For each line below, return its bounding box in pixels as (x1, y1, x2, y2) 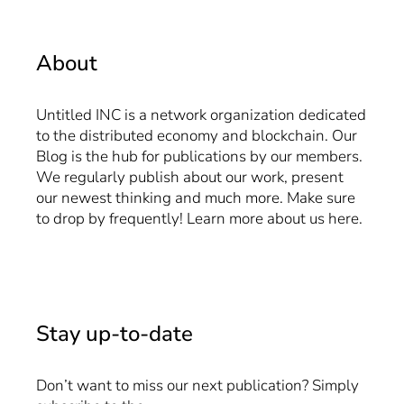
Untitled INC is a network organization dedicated (36, 105, 366, 126)
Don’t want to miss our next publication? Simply (36, 375, 359, 397)
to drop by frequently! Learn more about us (36, 208, 328, 230)
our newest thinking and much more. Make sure (36, 188, 355, 209)
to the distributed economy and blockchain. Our (36, 125, 357, 147)
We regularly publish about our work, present (36, 167, 344, 188)
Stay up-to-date (36, 319, 193, 349)
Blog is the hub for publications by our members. (36, 146, 363, 168)
